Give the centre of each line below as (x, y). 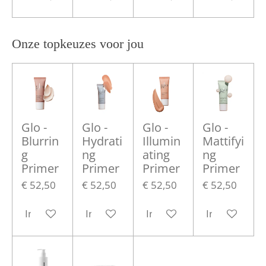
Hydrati (102, 141)
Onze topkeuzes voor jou (78, 44)
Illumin (161, 141)
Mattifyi (224, 141)
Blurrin (40, 141)
